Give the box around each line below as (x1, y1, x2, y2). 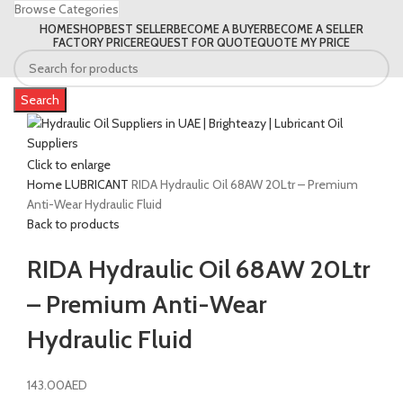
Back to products (27, 215, 120, 232)
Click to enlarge (27, 156, 111, 173)
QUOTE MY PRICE (257, 35, 350, 49)
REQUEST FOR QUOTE (137, 35, 257, 49)
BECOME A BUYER (174, 22, 267, 36)
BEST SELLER (104, 22, 174, 36)
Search (21, 92, 59, 108)
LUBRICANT (65, 175, 131, 193)
